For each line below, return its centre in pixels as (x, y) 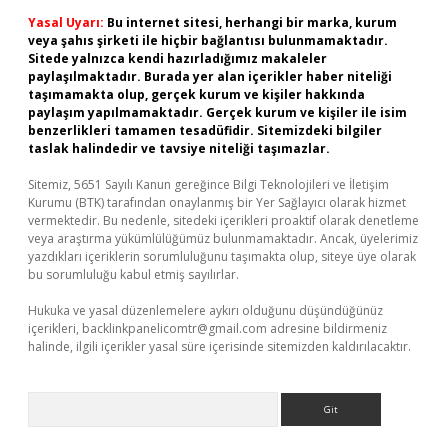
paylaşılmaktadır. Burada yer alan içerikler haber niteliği (210, 76)
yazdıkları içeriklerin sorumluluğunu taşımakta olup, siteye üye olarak (222, 256)
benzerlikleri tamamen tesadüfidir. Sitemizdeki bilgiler (205, 130)
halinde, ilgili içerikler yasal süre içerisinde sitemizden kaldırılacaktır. (219, 346)
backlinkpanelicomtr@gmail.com (174, 328)
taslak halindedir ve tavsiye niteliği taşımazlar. (179, 148)
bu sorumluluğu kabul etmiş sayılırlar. (133, 274)
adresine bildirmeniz (327, 328)
